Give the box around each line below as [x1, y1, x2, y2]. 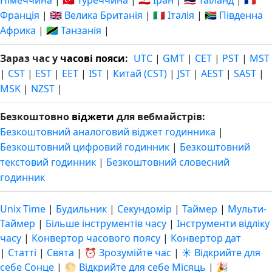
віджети [72, 110, 114, 123]
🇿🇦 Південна [205, 8, 263, 22]
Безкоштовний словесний [106, 155, 229, 169]
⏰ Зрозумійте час [84, 246, 171, 259]
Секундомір [117, 202, 172, 216]
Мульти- [228, 202, 267, 216]
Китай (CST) [113, 67, 167, 80]
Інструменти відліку [177, 217, 270, 230]
